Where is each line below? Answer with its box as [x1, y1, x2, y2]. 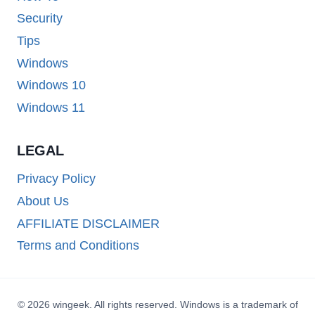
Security [17, 11, 63, 26]
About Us [17, 194, 69, 209]
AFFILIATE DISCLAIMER [17, 216, 160, 231]
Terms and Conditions [17, 238, 139, 253]
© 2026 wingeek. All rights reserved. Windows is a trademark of [17, 299, 298, 310]
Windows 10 [17, 78, 86, 93]
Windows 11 [17, 100, 85, 115]
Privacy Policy [17, 172, 96, 186]
